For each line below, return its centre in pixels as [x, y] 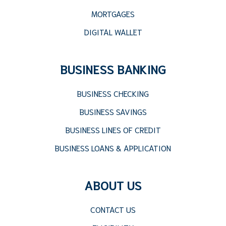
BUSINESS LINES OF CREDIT [113, 129]
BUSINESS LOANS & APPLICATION [113, 147]
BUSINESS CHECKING [113, 93]
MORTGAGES [113, 13]
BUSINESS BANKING [113, 68]
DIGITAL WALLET [113, 31]
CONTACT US [113, 209]
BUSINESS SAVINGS [113, 111]
